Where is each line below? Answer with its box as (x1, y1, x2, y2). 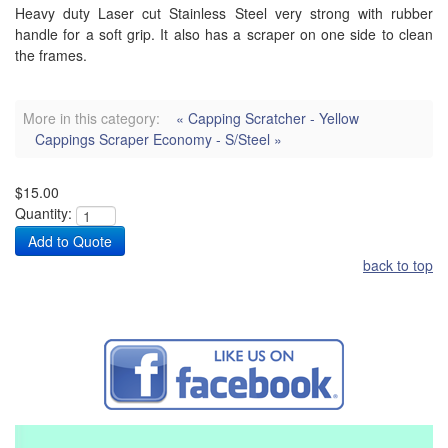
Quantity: (15, 203, 72, 224)
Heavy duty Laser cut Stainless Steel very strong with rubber (15, 3, 433, 24)
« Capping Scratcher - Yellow (176, 108, 359, 129)
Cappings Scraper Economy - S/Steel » (35, 129, 282, 150)
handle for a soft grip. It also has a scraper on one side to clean (15, 24, 433, 45)
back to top (363, 255, 433, 276)
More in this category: (23, 108, 160, 129)
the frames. (15, 45, 87, 66)
